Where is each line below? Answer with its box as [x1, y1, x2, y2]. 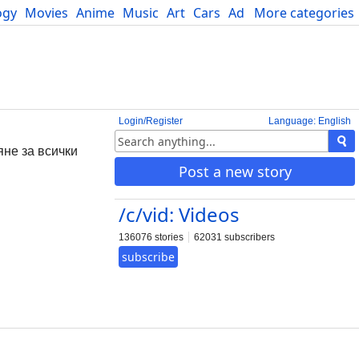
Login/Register [119, 115, 183, 127]
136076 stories [119, 232, 184, 243]
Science [276, 4, 321, 22]
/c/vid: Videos [119, 201, 240, 228]
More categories [254, 4, 354, 22]
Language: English [268, 115, 351, 127]
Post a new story [178, 162, 292, 181]
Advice [228, 4, 268, 22]
